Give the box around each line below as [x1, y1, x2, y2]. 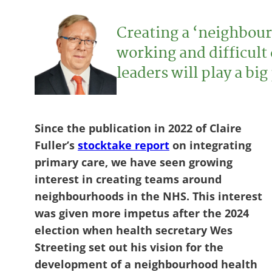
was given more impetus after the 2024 [35, 205, 249, 220]
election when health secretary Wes [35, 222, 233, 237]
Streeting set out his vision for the [35, 239, 223, 254]
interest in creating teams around [35, 171, 222, 186]
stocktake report [78, 137, 169, 152]
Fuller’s [35, 137, 78, 152]
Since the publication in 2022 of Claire [35, 120, 242, 135]
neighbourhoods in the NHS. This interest [35, 188, 262, 203]
